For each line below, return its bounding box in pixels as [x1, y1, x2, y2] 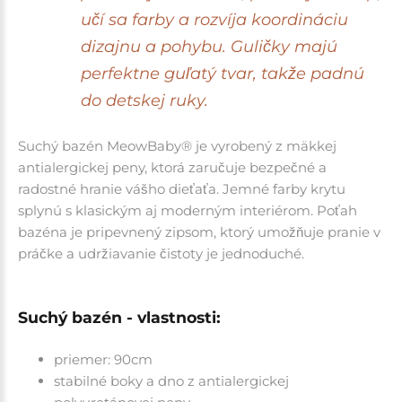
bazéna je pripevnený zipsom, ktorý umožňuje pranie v [18, 223, 380, 240]
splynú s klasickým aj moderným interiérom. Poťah [18, 201, 357, 219]
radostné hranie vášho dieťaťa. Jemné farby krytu [18, 179, 345, 197]
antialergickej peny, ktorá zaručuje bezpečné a [18, 158, 327, 176]
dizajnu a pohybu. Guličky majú [81, 36, 337, 57]
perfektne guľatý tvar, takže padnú [81, 63, 364, 83]
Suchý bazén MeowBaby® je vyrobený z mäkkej [18, 136, 336, 154]
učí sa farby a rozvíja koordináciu [81, 9, 348, 30]
